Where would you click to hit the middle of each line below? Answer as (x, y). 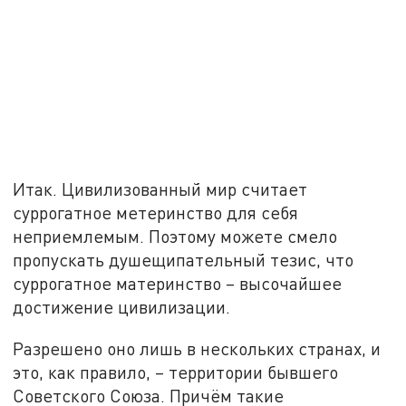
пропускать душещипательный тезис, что (184, 260)
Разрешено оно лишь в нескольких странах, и (197, 348)
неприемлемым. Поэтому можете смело (175, 237)
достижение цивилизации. (122, 307)
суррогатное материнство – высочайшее (178, 284)
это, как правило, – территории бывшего (176, 372)
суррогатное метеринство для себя (156, 213)
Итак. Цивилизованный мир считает (160, 189)
